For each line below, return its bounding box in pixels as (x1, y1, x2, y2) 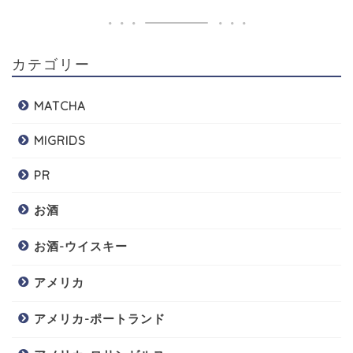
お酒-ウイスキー (34, 238, 128, 254)
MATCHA (34, 98, 86, 113)
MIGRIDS (34, 132, 86, 148)
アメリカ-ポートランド (34, 310, 165, 326)
